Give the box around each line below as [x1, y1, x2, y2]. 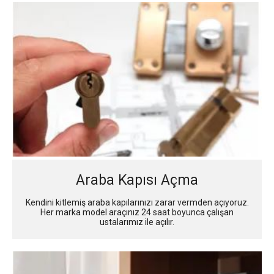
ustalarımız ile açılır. [100, 217, 174, 228]
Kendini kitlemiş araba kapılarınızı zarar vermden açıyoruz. [25, 198, 249, 208]
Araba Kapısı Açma [76, 172, 198, 189]
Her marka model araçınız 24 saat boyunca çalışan [40, 207, 234, 218]
